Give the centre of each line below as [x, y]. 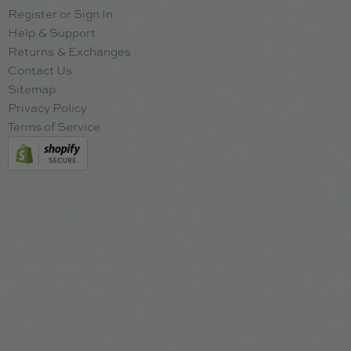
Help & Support [52, 33]
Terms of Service [54, 127]
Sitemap [32, 89]
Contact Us [40, 71]
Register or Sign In [60, 14]
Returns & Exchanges [69, 52]
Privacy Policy [47, 108]
